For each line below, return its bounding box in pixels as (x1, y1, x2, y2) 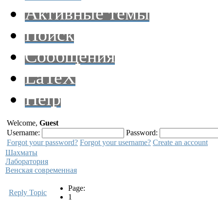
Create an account (153, 138, 208, 146)
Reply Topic (9, 188, 47, 197)
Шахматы (5, 148, 37, 157)
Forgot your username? (80, 138, 151, 146)
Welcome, (7, 119, 39, 127)
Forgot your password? (7, 138, 78, 146)
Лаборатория (5, 157, 48, 165)
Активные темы (25, 3, 149, 23)
